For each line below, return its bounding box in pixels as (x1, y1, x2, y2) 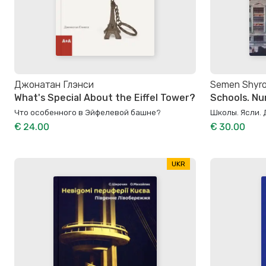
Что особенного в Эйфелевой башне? (14, 107, 161, 117)
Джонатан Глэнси (14, 78, 94, 90)
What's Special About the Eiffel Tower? (14, 91, 195, 103)
